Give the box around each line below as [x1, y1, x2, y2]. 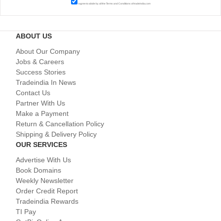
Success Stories [16, 68, 66, 76]
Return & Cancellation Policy [16, 120, 104, 128]
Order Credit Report [16, 187, 78, 195]
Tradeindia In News [16, 78, 76, 87]
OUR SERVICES [16, 141, 67, 149]
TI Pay [16, 208, 36, 216]
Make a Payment [16, 110, 69, 118]
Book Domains [16, 166, 61, 175]
